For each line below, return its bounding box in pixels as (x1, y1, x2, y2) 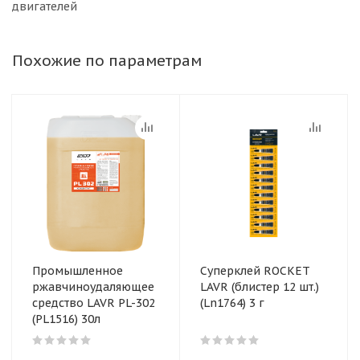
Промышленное (32, 264, 123, 278)
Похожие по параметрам (12, 51, 202, 70)
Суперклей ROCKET (200, 264, 310, 278)
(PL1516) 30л (32, 312, 100, 326)
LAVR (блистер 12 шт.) (200, 280, 231, 294)
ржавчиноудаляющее (32, 280, 154, 294)
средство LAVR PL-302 (32, 296, 155, 310)
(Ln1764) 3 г (200, 296, 264, 310)
